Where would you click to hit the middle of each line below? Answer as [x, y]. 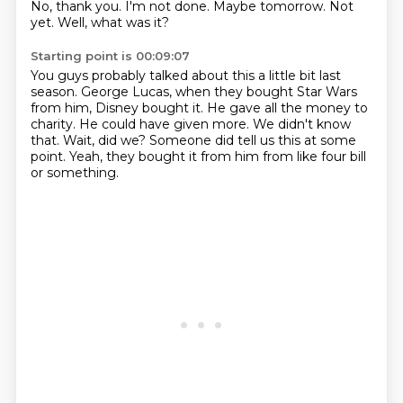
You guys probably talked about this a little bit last [185, 76]
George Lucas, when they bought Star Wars [219, 92]
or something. [74, 173]
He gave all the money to [287, 108]
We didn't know [301, 124]
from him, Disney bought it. [118, 108]
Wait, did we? [106, 140]
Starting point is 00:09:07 [110, 56]
